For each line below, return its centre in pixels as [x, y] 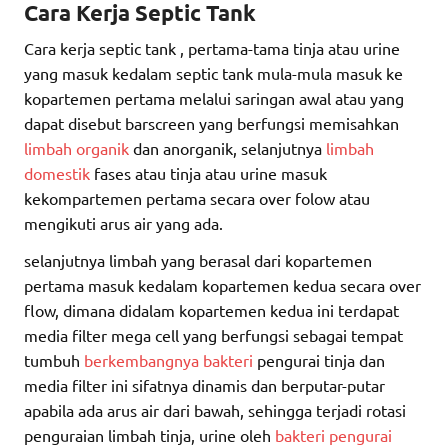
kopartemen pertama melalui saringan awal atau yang [214, 98]
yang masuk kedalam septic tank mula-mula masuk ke [213, 73]
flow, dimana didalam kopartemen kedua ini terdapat [211, 310]
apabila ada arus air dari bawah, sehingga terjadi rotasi [215, 410]
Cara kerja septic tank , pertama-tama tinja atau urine [212, 48]
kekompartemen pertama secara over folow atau [197, 198]
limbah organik [76, 148]
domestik [57, 173]
